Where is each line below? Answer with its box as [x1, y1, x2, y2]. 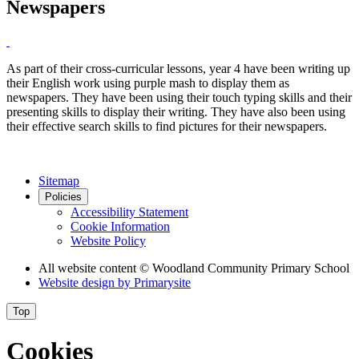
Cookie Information [71, 219, 170, 233]
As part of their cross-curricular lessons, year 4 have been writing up [6, 61, 350, 75]
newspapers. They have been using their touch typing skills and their [6, 90, 352, 104]
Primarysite [134, 275, 191, 289]
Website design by [38, 275, 134, 289]
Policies [45, 190, 82, 203]
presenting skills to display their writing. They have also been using [6, 104, 345, 119]
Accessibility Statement [71, 204, 188, 219]
